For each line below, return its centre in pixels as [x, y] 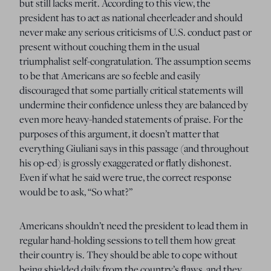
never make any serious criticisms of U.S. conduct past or [135, 32]
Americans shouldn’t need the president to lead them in [134, 225]
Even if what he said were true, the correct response [126, 177]
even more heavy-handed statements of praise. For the [131, 119]
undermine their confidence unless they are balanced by [134, 104]
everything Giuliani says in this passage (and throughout [134, 148]
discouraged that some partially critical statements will [131, 90]
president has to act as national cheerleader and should [131, 17]
